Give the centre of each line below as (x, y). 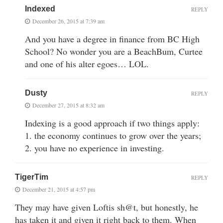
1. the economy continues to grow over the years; (113, 135)
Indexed (40, 8)
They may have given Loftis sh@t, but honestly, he (107, 207)
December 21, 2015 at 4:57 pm (59, 189)
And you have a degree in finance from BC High (112, 39)
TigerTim (32, 177)
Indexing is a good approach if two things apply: (112, 123)
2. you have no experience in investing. (95, 148)
